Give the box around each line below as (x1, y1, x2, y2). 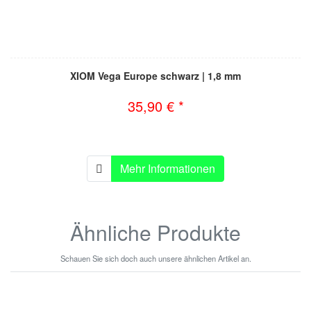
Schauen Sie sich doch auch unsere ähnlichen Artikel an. (60, 252, 251, 264)
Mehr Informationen (120, 160, 215, 176)
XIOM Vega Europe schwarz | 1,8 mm (70, 68, 241, 83)
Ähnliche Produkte (70, 217, 241, 247)
